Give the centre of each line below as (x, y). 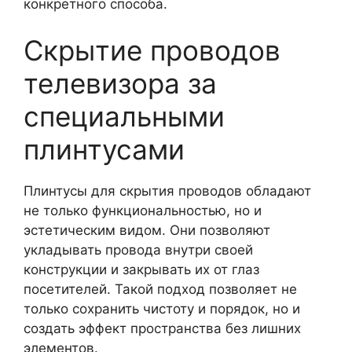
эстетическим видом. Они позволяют (147, 230)
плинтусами (104, 149)
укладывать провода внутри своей (138, 250)
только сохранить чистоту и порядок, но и (162, 309)
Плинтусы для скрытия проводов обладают (167, 191)
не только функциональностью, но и (143, 211)
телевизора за (120, 83)
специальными (124, 116)
